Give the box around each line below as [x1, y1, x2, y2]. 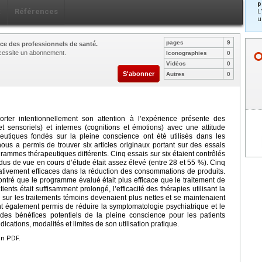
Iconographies [166, 49, 207, 56]
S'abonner [123, 70, 154, 77]
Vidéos [166, 60, 186, 67]
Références [15, 6, 58, 16]
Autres [166, 70, 185, 77]
